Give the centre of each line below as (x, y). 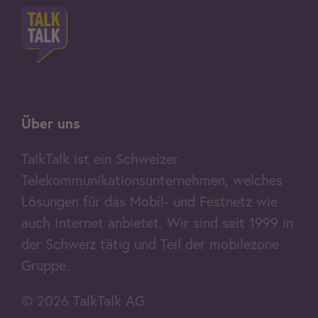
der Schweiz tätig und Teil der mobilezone (150, 244)
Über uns (51, 124)
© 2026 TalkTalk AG (83, 301)
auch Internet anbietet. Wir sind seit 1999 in (157, 223)
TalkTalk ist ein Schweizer (100, 159)
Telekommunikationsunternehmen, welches (152, 180)
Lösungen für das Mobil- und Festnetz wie (149, 202)
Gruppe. (45, 265)
